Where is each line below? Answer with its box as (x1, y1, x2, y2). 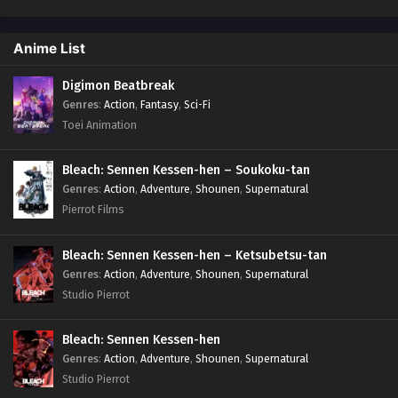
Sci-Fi (184, 98, 211, 111)
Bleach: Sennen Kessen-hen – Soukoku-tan (62, 163, 310, 179)
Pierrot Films (62, 203, 124, 217)
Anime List (13, 40, 85, 57)
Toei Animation (62, 118, 137, 131)
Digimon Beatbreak (62, 78, 174, 93)
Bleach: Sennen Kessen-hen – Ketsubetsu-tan (62, 247, 327, 263)
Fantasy (140, 98, 179, 111)
